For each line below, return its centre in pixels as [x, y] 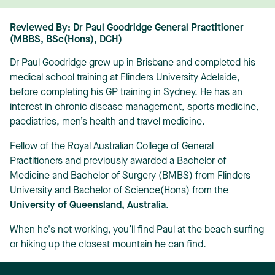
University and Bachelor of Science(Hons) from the [119, 191]
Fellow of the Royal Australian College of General [112, 147]
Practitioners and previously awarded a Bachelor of [118, 161]
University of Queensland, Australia [88, 206]
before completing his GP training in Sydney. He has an [126, 93]
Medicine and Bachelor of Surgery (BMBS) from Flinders [130, 176]
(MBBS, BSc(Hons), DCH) [66, 40]
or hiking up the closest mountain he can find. [108, 245]
